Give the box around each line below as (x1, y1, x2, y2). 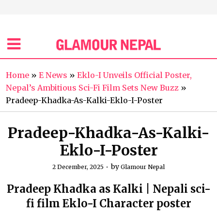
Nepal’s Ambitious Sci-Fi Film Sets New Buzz (6, 83, 179, 93)
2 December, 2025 (52, 163, 104, 170)
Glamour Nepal (121, 163, 165, 170)
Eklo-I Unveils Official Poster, (77, 70, 192, 80)
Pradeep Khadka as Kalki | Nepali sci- (6, 182, 211, 196)
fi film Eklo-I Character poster (26, 197, 191, 210)
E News (39, 70, 67, 80)
